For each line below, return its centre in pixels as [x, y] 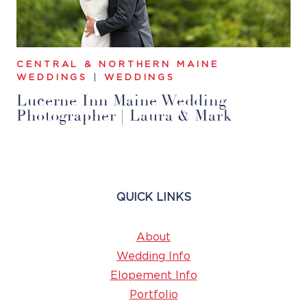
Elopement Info [153, 275]
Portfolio [153, 294]
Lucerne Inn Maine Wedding [122, 100]
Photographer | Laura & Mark [124, 115]
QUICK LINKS [153, 197]
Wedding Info [153, 256]
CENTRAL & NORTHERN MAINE [118, 64]
